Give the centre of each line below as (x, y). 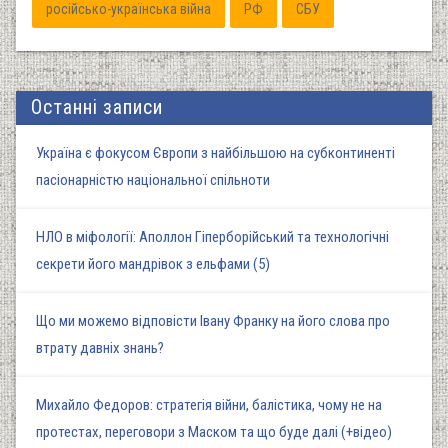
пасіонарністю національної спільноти (153, 179)
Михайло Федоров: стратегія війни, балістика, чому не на (209, 404)
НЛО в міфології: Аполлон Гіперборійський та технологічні (212, 236)
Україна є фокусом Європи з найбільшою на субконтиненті (215, 152)
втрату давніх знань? (100, 347)
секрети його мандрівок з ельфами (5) (153, 263)
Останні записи (97, 107)
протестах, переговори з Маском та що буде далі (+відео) (214, 431)
